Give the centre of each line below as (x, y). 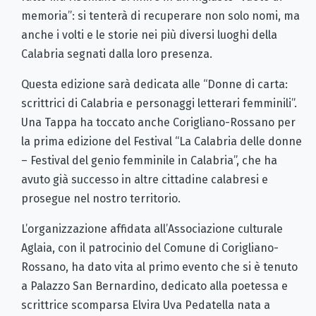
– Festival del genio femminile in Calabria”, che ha (149, 160)
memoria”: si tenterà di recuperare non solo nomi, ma (160, 16)
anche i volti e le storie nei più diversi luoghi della (149, 35)
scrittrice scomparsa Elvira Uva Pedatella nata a (146, 305)
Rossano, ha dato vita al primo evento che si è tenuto (159, 267)
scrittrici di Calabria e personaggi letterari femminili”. (159, 103)
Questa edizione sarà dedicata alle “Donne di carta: (154, 84)
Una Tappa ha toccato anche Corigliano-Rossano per (158, 122)
